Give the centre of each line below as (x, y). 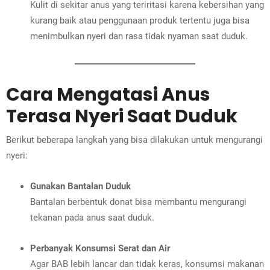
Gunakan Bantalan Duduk (80, 187)
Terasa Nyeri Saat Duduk (122, 117)
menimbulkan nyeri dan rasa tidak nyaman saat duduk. (139, 36)
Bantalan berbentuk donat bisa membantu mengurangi (138, 202)
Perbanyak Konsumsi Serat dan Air (100, 249)
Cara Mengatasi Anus (108, 95)
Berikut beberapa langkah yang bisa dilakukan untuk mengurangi (134, 140)
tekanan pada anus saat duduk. (92, 218)
